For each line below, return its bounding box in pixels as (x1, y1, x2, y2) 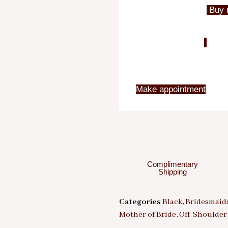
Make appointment (135, 84, 206, 95)
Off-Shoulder (179, 210, 227, 220)
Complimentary (147, 160, 198, 169)
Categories (119, 197, 161, 208)
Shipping (158, 167, 187, 177)
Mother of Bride (119, 210, 176, 220)
